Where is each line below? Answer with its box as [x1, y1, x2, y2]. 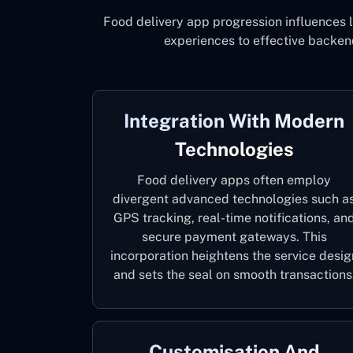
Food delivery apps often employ [137, 173, 331, 188]
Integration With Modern [124, 110, 344, 132]
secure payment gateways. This [141, 229, 327, 244]
